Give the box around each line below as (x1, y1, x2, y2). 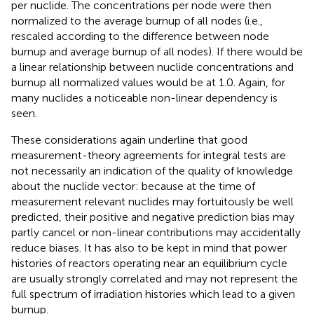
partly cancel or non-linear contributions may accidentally (11, 225, 301, 239)
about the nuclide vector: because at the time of (11, 179, 255, 193)
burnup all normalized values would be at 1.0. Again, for (11, 75, 285, 89)
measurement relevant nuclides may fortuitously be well (11, 194, 294, 208)
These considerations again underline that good (11, 132, 247, 146)
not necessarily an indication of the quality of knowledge (11, 163, 293, 177)
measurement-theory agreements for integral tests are (11, 148, 286, 162)
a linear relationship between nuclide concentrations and (11, 60, 294, 74)
